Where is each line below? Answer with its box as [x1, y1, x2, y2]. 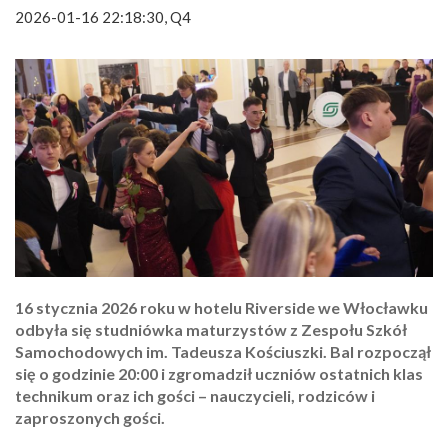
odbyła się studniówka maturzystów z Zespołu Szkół [15, 320, 407, 340]
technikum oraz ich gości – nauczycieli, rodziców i [15, 386, 375, 406]
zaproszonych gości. [15, 408, 165, 428]
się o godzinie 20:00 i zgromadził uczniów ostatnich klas [15, 364, 423, 384]
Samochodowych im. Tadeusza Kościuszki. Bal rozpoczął [15, 342, 431, 362]
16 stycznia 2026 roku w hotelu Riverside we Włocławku [15, 298, 428, 318]
